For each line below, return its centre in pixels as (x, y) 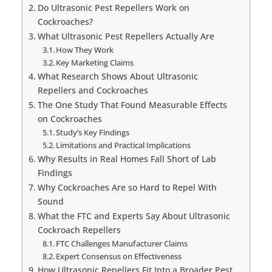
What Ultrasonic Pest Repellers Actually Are (126, 36)
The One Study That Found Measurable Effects (132, 105)
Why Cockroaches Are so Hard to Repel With (127, 188)
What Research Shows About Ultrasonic (117, 76)
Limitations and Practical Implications (124, 145)
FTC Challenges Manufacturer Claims (122, 244)
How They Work (85, 50)
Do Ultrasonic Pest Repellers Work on (113, 8)
